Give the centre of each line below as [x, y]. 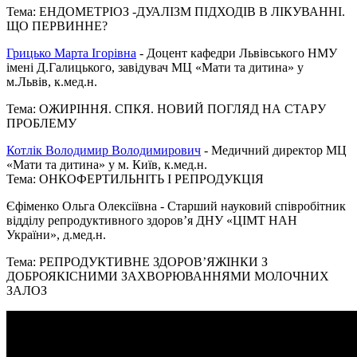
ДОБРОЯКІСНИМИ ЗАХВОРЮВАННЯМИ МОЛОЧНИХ [168, 276]
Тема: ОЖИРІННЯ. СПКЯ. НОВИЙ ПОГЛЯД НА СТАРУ [166, 108]
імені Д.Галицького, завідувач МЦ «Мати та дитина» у [155, 67]
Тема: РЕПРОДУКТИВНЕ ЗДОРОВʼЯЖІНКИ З [137, 261]
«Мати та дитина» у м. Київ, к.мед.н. [107, 164]
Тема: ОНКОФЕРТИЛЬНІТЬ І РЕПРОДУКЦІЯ [135, 178]
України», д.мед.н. [58, 234]
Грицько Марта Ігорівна [71, 53]
